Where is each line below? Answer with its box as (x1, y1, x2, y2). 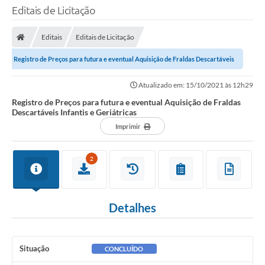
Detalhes (109, 201, 156, 215)
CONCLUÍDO (105, 245, 144, 253)
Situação (20, 244, 49, 254)
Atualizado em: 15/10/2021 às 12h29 (137, 80, 253, 90)
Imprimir (115, 122, 141, 131)
